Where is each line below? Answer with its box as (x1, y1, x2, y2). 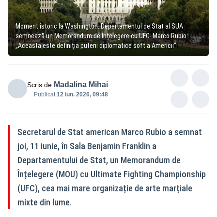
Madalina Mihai (54, 80, 108, 89)
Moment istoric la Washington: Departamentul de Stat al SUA (15, 22, 183, 30)
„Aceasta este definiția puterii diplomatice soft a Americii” (15, 41, 176, 49)
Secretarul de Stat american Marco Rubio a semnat (17, 126, 202, 137)
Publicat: (34, 91, 57, 98)
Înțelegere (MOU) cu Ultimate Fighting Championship (17, 169, 206, 179)
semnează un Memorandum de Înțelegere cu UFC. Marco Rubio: (15, 31, 188, 40)
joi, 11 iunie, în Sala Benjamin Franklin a (17, 140, 156, 151)
